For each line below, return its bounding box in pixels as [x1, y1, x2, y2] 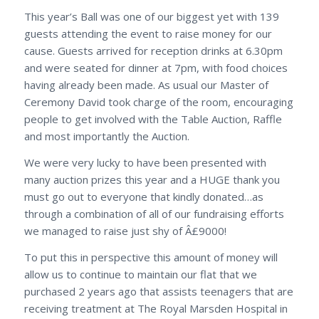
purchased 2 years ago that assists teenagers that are [23, 283, 293, 298]
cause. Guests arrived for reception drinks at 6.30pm [23, 43, 283, 58]
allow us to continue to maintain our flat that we [23, 266, 257, 281]
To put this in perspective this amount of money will [23, 249, 278, 264]
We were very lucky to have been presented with [23, 155, 266, 169]
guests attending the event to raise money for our [23, 26, 272, 41]
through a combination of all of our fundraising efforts [23, 206, 284, 221]
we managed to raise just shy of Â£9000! [23, 223, 226, 238]
